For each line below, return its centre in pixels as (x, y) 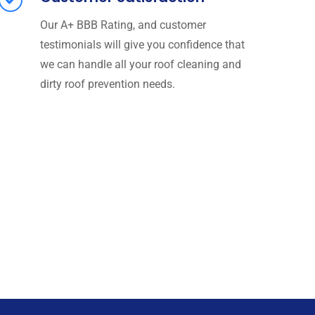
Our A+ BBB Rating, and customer (123, 25)
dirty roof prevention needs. (109, 84)
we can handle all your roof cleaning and (140, 64)
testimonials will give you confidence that (142, 44)
